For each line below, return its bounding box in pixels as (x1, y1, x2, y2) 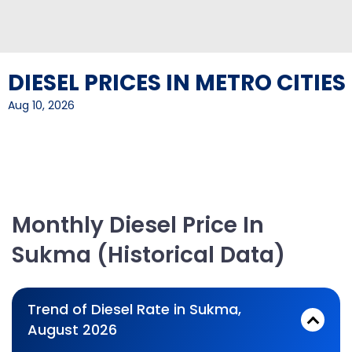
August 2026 (27, 320, 117, 339)
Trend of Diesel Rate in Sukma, (27, 299, 241, 319)
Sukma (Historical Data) (12, 240, 285, 270)
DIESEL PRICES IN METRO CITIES (8, 68, 346, 98)
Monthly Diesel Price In (12, 210, 264, 240)
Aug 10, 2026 (8, 97, 75, 113)
